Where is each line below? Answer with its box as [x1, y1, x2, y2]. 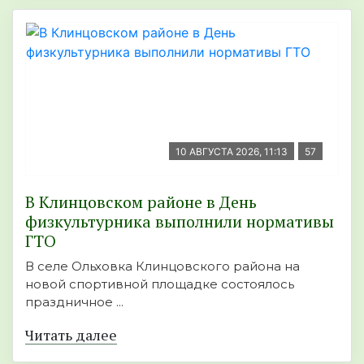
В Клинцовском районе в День [25, 190, 257, 213]
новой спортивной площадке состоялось [25, 275, 294, 292]
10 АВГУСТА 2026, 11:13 [175, 145, 288, 158]
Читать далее [25, 324, 117, 344]
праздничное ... [25, 293, 123, 310]
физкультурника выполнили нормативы [25, 210, 334, 232]
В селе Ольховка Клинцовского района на [25, 258, 300, 274]
